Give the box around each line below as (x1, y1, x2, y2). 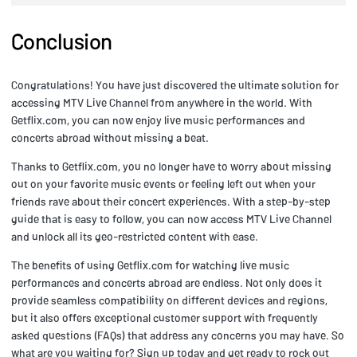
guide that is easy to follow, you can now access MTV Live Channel (11, 211, 331, 226)
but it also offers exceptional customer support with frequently (11, 310, 318, 324)
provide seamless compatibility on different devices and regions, (11, 292, 328, 307)
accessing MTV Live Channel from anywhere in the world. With (11, 95, 312, 109)
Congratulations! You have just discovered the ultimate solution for (11, 77, 339, 92)
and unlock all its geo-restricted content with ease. (11, 229, 258, 243)
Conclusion (11, 26, 112, 54)
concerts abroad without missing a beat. (11, 130, 209, 144)
